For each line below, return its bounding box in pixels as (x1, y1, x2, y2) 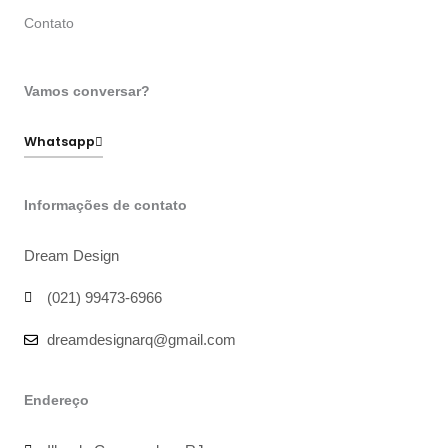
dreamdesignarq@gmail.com (46, 331, 236, 349)
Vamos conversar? (24, 84, 150, 100)
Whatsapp (24, 133, 95, 151)
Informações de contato (24, 198, 187, 214)
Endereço (24, 393, 89, 409)
